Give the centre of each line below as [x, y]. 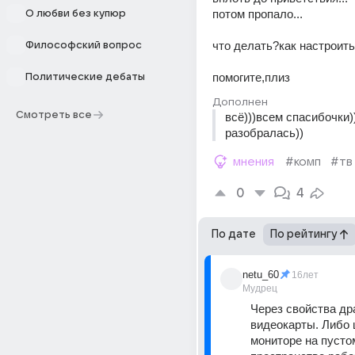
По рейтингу [304, 234]
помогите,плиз [251, 77]
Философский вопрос [84, 45]
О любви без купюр [76, 13]
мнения [254, 162]
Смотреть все [54, 115]
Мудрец [260, 288]
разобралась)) [264, 133]
